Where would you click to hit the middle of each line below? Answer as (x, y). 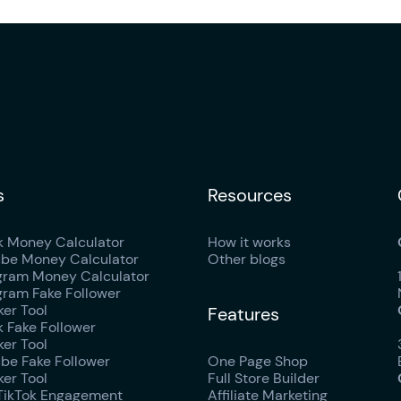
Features (243, 314)
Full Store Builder (263, 378)
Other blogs (246, 259)
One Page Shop (257, 361)
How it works (249, 242)
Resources (249, 195)
